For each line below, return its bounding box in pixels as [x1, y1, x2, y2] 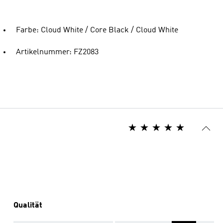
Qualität [13, 202, 42, 210]
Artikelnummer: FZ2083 [16, 48, 99, 56]
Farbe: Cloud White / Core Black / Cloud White [16, 26, 178, 34]
